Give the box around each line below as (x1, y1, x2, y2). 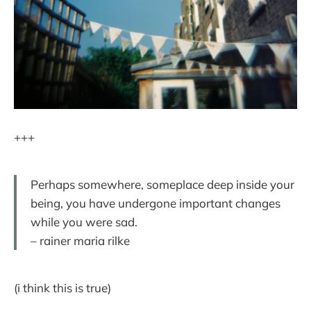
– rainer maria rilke (31, 233, 130, 248)
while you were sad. (31, 214, 137, 229)
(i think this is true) (14, 280, 111, 295)
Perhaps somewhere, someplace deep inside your (31, 176, 294, 192)
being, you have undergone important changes (31, 195, 280, 210)
